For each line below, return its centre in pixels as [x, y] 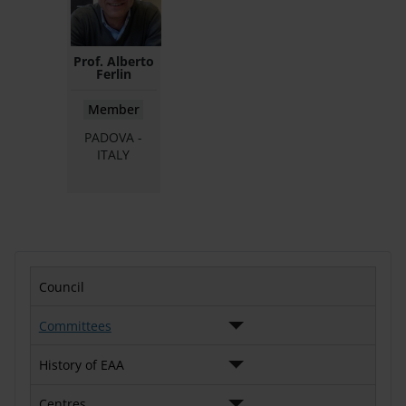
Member [113, 109]
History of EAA [81, 364]
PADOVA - [114, 137]
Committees [75, 325]
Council [61, 286]
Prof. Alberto [113, 61]
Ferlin [113, 73]
